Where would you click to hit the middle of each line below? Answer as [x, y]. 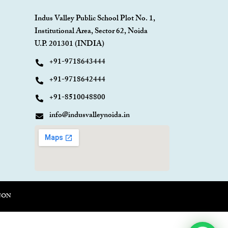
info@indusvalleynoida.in [89, 116]
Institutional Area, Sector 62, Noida [91, 32]
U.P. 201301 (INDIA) [70, 45]
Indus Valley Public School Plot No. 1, [95, 20]
